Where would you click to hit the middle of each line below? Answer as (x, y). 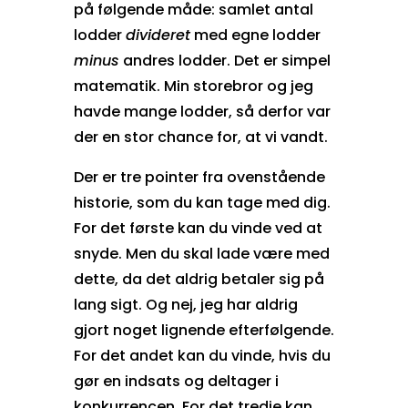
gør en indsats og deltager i (176, 381)
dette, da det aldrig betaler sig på (199, 279)
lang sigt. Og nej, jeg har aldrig (185, 304)
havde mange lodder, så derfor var (202, 111)
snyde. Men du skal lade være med (201, 253)
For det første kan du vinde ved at (198, 228)
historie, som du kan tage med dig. (202, 202)
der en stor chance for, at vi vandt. (200, 137)
